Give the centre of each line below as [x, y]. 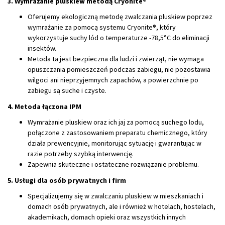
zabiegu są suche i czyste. [67, 90]
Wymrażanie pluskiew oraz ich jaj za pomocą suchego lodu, [116, 122]
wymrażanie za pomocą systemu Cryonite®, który [102, 27]
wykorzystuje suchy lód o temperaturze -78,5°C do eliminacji [119, 38]
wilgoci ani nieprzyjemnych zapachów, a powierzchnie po [113, 80]
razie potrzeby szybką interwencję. [81, 154]
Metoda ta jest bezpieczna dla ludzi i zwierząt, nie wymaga [116, 59]
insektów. [42, 48]
